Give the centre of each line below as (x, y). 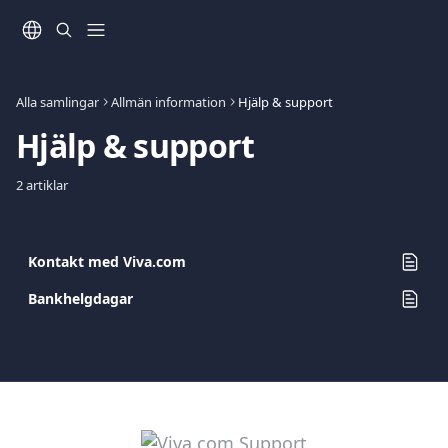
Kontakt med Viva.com (107, 261)
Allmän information (168, 102)
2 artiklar (42, 185)
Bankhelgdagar (80, 298)
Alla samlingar (57, 102)
